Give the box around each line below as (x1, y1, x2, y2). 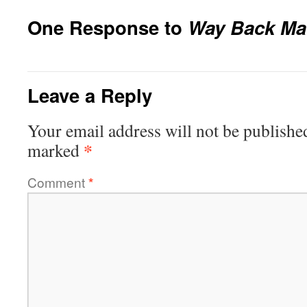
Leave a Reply (27, 82, 152, 108)
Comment (27, 173, 88, 191)
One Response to (27, 14, 188, 40)
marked (27, 138, 84, 162)
